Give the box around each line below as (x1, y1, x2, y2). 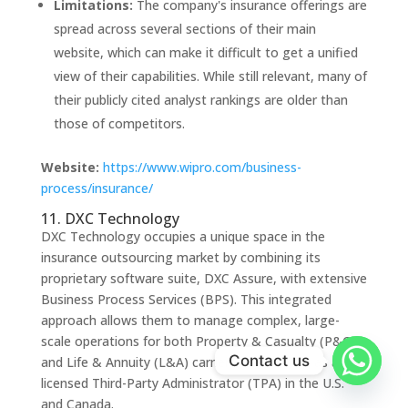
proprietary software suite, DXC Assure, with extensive (40, 269, 367, 287)
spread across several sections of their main (53, 19, 316, 37)
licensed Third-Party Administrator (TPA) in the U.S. (40, 373, 344, 392)
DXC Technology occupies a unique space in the (40, 227, 325, 245)
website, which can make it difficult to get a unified (53, 43, 358, 61)
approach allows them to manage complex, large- (40, 311, 340, 329)
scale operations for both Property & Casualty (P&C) (40, 331, 355, 350)
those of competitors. (53, 114, 185, 132)
